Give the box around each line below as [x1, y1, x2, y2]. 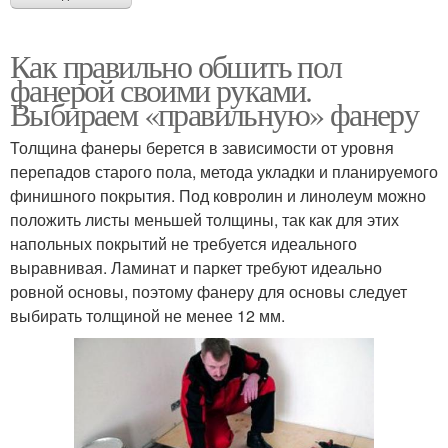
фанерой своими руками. [10, 67, 312, 111]
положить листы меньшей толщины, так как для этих [10, 207, 399, 231]
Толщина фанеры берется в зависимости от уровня [10, 135, 394, 159]
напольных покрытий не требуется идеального [10, 231, 357, 255]
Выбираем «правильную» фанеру [10, 91, 419, 135]
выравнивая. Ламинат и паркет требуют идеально [10, 255, 382, 279]
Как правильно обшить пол [10, 43, 342, 87]
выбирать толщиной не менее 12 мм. [10, 303, 285, 327]
